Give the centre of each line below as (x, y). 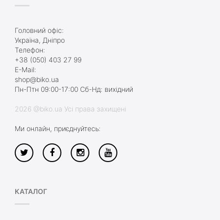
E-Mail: (26, 69)
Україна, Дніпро (40, 40)
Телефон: (30, 50)
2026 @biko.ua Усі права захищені (70, 109)
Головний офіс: (39, 30)
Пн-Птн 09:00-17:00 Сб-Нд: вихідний (74, 89)
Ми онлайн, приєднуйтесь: (58, 128)
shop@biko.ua (37, 79)
